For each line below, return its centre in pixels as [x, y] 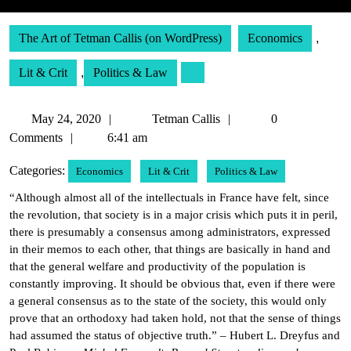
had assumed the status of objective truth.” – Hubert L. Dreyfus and [175, 335]
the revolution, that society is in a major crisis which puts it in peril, [174, 215]
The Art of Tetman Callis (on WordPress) [120, 38]
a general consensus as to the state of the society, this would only [168, 301]
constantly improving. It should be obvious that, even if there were [172, 284]
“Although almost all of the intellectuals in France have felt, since [169, 197]
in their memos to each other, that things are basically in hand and [170, 249]
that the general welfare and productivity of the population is [157, 266]
